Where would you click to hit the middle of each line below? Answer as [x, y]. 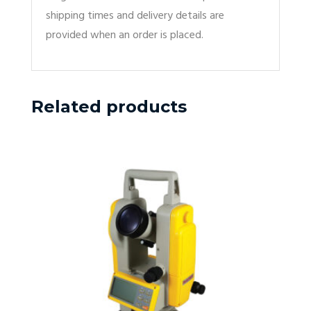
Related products [109, 106]
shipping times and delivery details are [135, 16]
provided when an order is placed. [125, 35]
